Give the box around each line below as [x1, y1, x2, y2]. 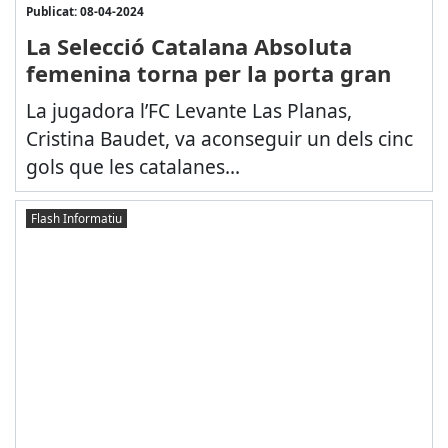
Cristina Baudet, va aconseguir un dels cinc [25, 125, 413, 153]
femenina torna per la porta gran [25, 58, 391, 89]
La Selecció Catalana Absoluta [25, 31, 352, 62]
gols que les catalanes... [25, 153, 240, 181]
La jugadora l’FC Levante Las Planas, [25, 97, 352, 125]
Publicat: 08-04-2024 [25, 3, 144, 20]
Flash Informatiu [30, 209, 122, 226]
